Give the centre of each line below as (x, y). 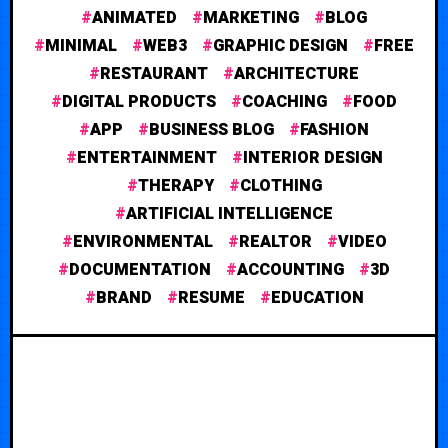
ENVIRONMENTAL (142, 241)
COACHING (284, 101)
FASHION (334, 129)
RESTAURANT (154, 73)
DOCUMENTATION (140, 269)
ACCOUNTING (290, 269)
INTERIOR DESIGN (312, 157)
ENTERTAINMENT (146, 157)
